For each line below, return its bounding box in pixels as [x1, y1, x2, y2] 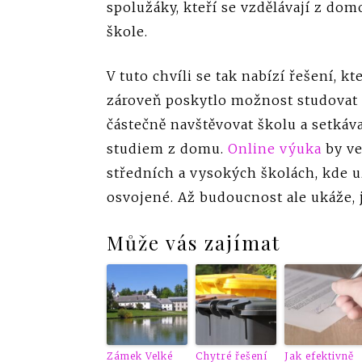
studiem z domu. [107, 140, 228, 157]
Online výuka [228, 140, 322, 157]
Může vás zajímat [107, 229, 280, 255]
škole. [107, 23, 148, 40]
